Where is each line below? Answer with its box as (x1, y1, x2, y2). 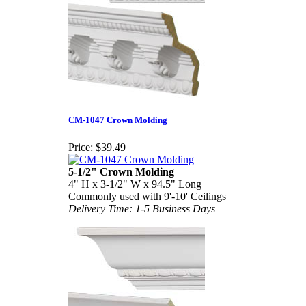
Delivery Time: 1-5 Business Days (68, 202, 215, 214)
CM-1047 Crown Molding (68, 115, 167, 126)
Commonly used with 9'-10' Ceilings (68, 190, 226, 202)
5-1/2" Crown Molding (68, 165, 174, 178)
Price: (68, 141, 93, 153)
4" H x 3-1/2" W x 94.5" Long (68, 178, 201, 190)
